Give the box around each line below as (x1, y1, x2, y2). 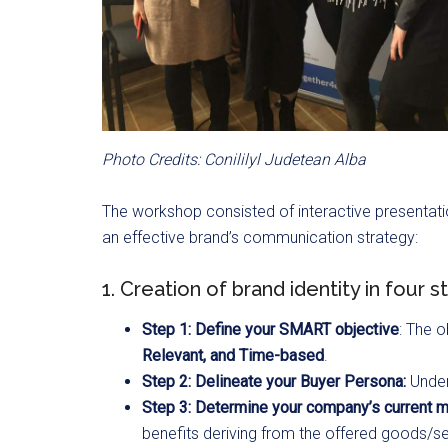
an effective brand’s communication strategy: (102, 227, 418, 247)
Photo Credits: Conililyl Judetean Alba (102, 149, 366, 169)
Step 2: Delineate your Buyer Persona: (142, 371, 410, 391)
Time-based (239, 345, 324, 365)
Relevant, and (142, 345, 235, 365)
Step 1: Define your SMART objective (142, 319, 399, 339)
